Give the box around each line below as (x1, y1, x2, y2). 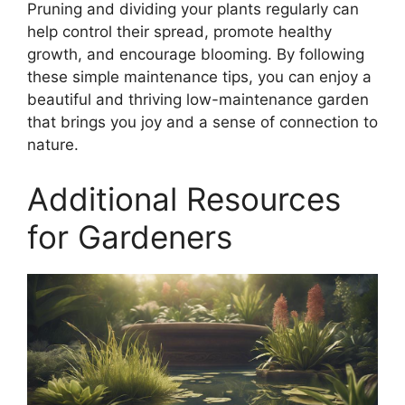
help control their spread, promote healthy (27, 23, 332, 42)
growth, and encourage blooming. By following (27, 45, 364, 64)
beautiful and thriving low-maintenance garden (27, 90, 369, 109)
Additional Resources (27, 179, 341, 218)
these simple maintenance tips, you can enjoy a (27, 68, 372, 87)
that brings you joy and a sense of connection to (27, 113, 378, 132)
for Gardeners (27, 217, 232, 256)
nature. (27, 136, 79, 155)
